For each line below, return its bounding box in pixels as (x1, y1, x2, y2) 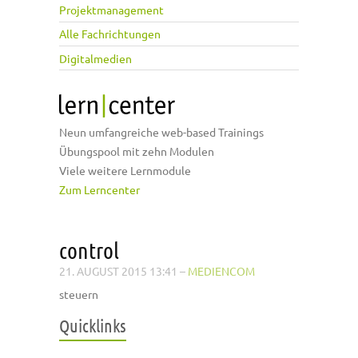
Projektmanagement (59, 2, 164, 18)
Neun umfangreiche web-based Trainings (59, 125, 264, 140)
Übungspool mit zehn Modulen (59, 144, 214, 159)
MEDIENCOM (188, 264, 255, 279)
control (59, 237, 119, 264)
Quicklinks (59, 315, 126, 336)
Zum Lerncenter (59, 182, 140, 197)
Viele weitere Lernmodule (59, 163, 191, 178)
